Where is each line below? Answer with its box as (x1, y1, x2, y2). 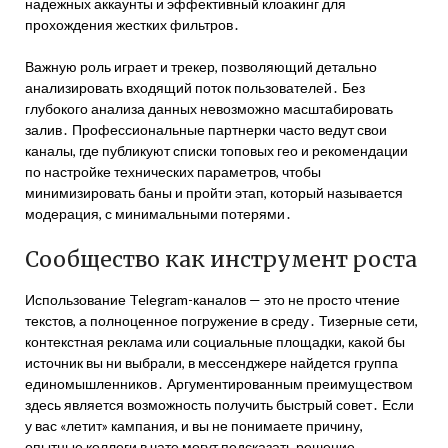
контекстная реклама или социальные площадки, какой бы (25, 333, 405, 350)
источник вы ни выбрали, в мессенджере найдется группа (25, 354, 398, 371)
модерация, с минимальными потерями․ (25, 205, 292, 222)
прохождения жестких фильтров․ (25, 16, 240, 33)
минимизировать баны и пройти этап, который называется (25, 184, 403, 201)
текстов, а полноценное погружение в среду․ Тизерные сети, (25, 312, 418, 329)
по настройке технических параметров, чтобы (25, 163, 321, 180)
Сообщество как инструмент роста (25, 246, 417, 273)
